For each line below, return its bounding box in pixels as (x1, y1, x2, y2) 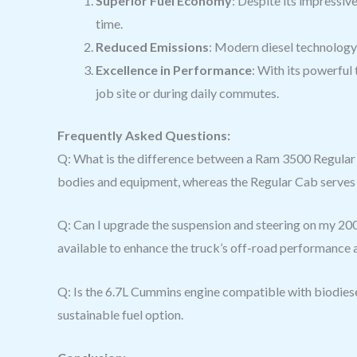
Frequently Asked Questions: (57, 127, 230, 143)
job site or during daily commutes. (96, 84, 279, 100)
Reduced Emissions (96, 38, 209, 54)
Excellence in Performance (96, 61, 252, 77)
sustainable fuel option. (57, 306, 183, 322)
